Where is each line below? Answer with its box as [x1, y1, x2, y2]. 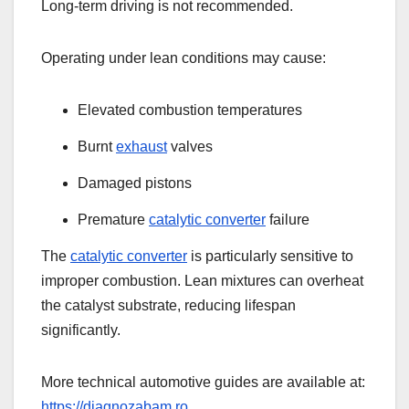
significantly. [41, 321, 121, 338]
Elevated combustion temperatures [78, 102, 302, 119]
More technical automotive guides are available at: [41, 373, 365, 390]
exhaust [116, 139, 167, 155]
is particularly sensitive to [187, 247, 353, 264]
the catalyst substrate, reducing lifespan [41, 297, 296, 313]
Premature [78, 211, 149, 227]
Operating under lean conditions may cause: [41, 50, 326, 67]
